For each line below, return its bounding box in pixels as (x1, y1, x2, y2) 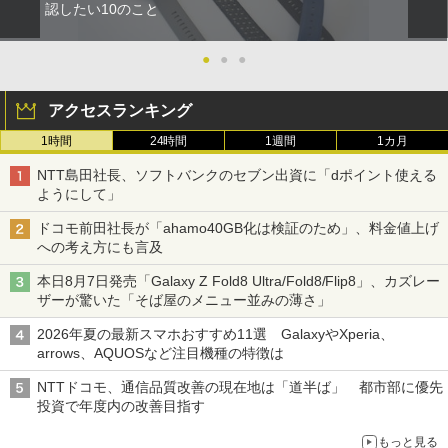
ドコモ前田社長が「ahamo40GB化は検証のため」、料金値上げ (37, 219, 439, 236)
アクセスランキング (48, 101, 192, 119)
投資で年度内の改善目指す (37, 397, 205, 414)
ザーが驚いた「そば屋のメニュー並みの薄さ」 (37, 291, 331, 308)
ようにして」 (37, 185, 121, 202)
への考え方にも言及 (37, 238, 163, 255)
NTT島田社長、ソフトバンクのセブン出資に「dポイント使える (37, 166, 437, 183)
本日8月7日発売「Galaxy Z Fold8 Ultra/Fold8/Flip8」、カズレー (37, 272, 441, 289)
